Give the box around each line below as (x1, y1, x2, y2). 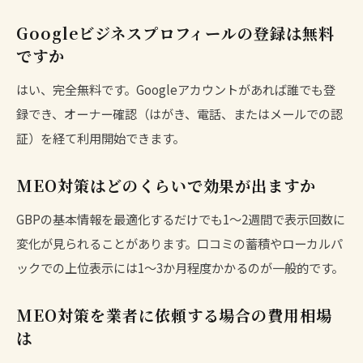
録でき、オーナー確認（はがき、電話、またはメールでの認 (16, 104, 343, 122)
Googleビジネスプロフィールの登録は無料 (16, 21, 335, 44)
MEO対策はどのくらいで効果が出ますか (16, 173, 317, 196)
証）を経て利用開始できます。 (16, 128, 185, 147)
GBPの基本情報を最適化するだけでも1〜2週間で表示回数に (16, 209, 345, 228)
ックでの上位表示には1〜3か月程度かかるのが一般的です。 (16, 258, 344, 276)
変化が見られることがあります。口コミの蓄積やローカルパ (16, 233, 343, 252)
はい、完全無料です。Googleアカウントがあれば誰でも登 (16, 79, 335, 98)
